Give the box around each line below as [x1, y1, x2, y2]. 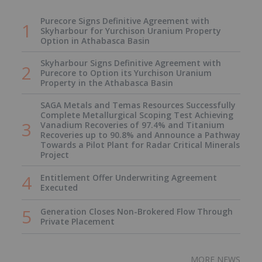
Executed [40, 182, 78, 194]
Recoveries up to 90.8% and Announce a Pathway [40, 129, 240, 140]
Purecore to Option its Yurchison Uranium [40, 67, 212, 78]
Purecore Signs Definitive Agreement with [40, 15, 209, 26]
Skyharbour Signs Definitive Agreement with [40, 57, 221, 68]
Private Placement [40, 216, 115, 227]
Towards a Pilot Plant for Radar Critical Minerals [40, 139, 240, 150]
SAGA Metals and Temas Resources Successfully [40, 99, 236, 111]
